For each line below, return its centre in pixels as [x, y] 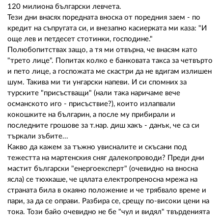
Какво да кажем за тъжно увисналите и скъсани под [97, 147]
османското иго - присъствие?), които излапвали [91, 104]
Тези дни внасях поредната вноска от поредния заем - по [104, 17]
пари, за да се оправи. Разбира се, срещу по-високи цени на [108, 201]
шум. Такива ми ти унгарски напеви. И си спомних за [97, 82]
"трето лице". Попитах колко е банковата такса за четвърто [110, 60]
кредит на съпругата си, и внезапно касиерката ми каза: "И [107, 28]
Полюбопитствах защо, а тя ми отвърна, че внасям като [102, 50]
